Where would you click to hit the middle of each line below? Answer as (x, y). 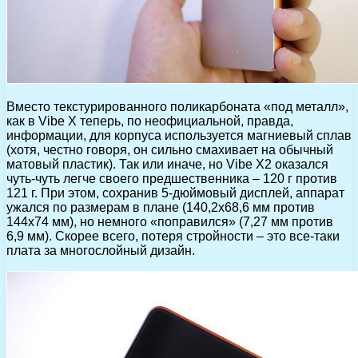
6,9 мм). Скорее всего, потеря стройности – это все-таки (173, 236)
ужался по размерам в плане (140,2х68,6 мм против (161, 207)
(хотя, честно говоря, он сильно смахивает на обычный (170, 149)
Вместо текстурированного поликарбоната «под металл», (177, 106)
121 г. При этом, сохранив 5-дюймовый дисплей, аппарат (175, 193)
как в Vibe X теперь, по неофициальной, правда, (150, 121)
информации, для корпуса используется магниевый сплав (179, 135)
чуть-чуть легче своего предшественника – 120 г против (172, 178)
